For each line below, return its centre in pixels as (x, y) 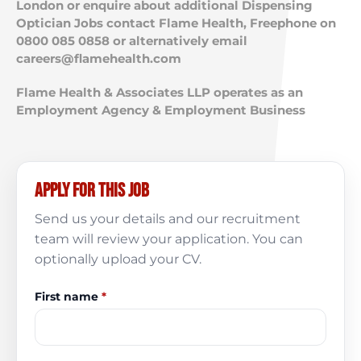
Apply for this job (92, 191)
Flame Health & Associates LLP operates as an (160, 92)
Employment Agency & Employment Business (161, 110)
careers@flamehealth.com (99, 58)
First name (68, 297)
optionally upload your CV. (118, 259)
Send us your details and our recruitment (168, 219)
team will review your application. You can (169, 239)
